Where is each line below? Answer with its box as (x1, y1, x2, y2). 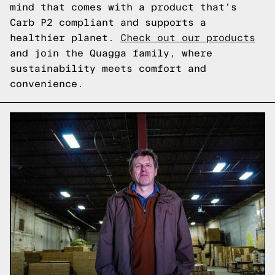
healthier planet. (10, 33, 120, 43)
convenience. (10, 79, 83, 89)
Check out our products (120, 33, 255, 43)
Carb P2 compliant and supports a (10, 17, 206, 28)
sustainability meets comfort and (10, 63, 206, 74)
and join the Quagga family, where (10, 48, 212, 58)
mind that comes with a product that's (10, 2, 237, 12)
